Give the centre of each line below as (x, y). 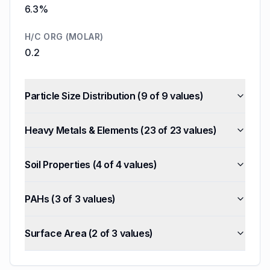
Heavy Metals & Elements (82, 130)
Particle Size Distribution (80, 96)
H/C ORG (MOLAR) (64, 36)
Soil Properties (58, 165)
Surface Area (56, 233)
